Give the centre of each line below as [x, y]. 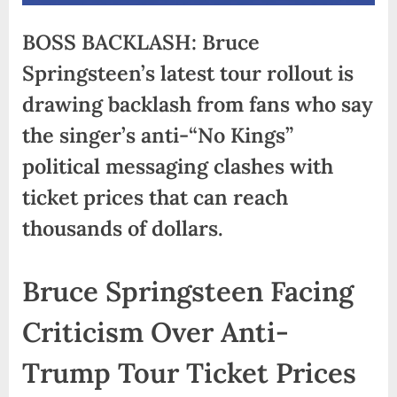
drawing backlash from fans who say [198, 103]
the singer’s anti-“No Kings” [158, 134]
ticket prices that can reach [155, 196]
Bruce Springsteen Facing [188, 292]
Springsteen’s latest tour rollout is [188, 72]
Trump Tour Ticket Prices [189, 374]
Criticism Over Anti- [156, 333]
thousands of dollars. [123, 227]
